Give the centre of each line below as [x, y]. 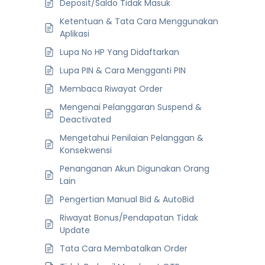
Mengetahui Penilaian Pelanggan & [132, 138]
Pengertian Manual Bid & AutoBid [127, 199]
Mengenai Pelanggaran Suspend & [131, 107]
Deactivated [85, 119]
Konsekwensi [86, 150]
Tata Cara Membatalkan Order [124, 248]
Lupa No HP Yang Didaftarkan [119, 52]
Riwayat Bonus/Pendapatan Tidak [129, 217]
